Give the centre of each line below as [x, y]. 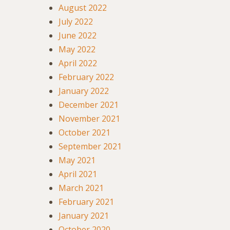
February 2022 [86, 77]
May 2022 [77, 50]
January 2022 [84, 91]
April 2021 [78, 174]
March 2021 [81, 188]
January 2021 [84, 216]
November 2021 [89, 119]
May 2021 [77, 160]
